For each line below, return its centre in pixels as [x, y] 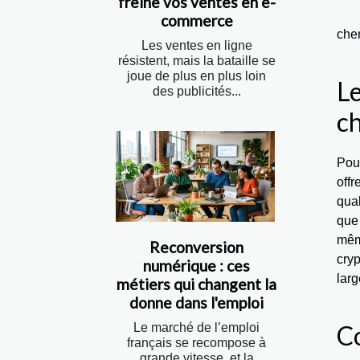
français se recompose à [196, 343]
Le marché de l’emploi [196, 328]
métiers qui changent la [196, 284]
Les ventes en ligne [196, 46]
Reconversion [196, 247]
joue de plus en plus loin [196, 76]
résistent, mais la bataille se [196, 61]
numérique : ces [196, 266]
